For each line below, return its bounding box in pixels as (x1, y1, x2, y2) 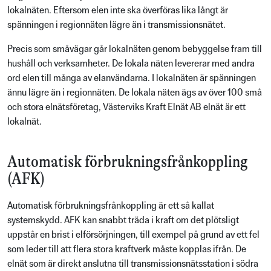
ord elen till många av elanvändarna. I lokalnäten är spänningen (7, 72, 256, 84)
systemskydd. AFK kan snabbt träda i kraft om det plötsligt (7, 214, 239, 226)
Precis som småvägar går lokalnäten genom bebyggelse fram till (7, 43, 262, 55)
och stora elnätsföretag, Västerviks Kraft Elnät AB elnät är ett (7, 101, 246, 113)
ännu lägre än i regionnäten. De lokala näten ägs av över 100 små (7, 87, 262, 99)
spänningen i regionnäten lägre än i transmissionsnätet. (7, 19, 226, 31)
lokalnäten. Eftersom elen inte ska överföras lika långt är (7, 4, 228, 16)
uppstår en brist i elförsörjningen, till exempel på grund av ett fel (7, 229, 260, 241)
